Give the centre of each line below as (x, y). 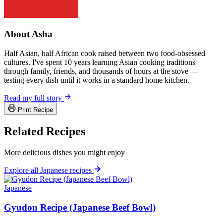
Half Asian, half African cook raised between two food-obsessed (105, 53)
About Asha (28, 34)
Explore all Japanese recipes (49, 170)
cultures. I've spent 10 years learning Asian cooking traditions (100, 62)
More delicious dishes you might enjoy (64, 152)
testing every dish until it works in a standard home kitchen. (97, 80)
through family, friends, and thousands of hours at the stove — (101, 71)
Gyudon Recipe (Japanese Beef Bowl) (80, 207)
